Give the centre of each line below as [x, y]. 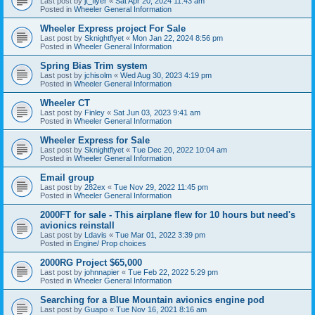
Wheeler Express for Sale [95, 140]
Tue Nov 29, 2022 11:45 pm [161, 187]
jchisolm [98, 75]
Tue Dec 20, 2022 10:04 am [180, 149]
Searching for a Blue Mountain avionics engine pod [152, 300]
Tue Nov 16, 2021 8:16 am [161, 309]
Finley [95, 112]
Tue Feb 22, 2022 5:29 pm [173, 272]
